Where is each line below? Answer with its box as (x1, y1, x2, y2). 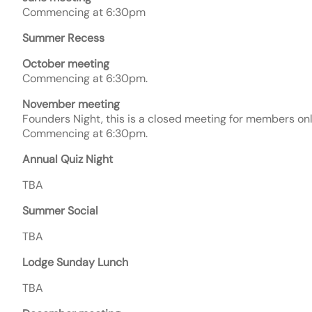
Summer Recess (22, 31, 104, 46)
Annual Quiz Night (22, 152, 113, 167)
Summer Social (22, 203, 98, 219)
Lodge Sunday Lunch (22, 255, 128, 270)
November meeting (22, 97, 120, 112)
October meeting (22, 56, 109, 72)
